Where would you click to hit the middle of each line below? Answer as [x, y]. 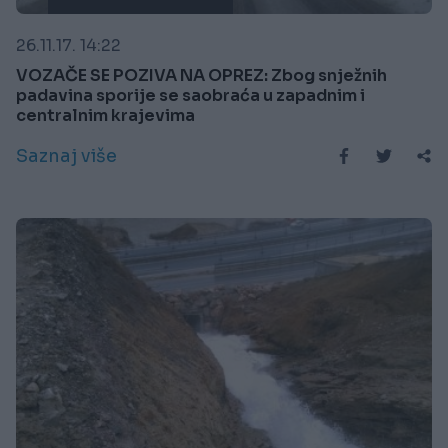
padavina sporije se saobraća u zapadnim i [190, 95]
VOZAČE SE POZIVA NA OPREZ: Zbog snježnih [201, 75]
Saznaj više [66, 155]
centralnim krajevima [105, 115]
